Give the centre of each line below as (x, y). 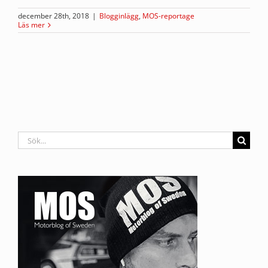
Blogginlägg (119, 16)
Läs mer (31, 25)
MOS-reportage (168, 16)
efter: (28, 148)
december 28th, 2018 (54, 16)
